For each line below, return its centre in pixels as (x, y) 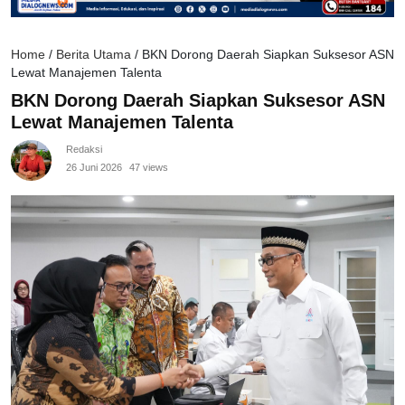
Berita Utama (94, 55)
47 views (149, 168)
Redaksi (84, 150)
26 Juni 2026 (94, 168)
